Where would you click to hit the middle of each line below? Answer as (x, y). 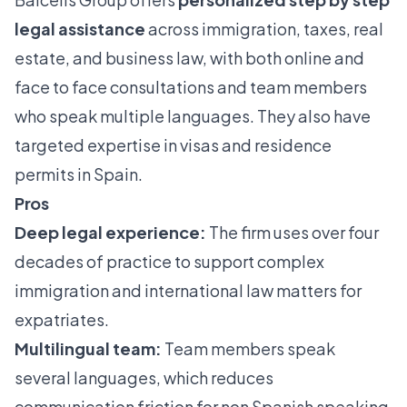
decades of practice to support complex (169, 262)
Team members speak (248, 349)
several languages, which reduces (144, 378)
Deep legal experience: (110, 233)
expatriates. (62, 320)
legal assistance (80, 29)
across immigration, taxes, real (264, 29)
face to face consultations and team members (191, 87)
